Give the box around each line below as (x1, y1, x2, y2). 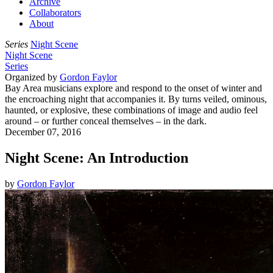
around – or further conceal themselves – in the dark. (5, 116, 207, 126)
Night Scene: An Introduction (5, 149, 188, 166)
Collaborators (29, 7, 81, 18)
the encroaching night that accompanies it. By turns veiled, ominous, (5, 94, 267, 104)
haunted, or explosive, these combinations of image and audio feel (5, 105, 258, 115)
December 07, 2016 (5, 127, 81, 137)
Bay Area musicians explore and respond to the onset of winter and (5, 83, 262, 93)
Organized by (5, 72, 60, 82)
